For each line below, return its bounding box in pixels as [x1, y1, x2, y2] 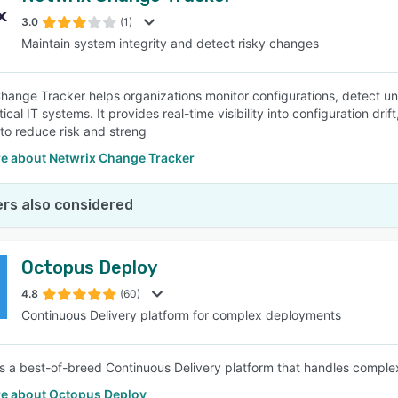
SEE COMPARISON [143, 81, 246, 95]
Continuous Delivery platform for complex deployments [21, 307, 341, 322]
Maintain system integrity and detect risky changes [21, 36, 319, 51]
